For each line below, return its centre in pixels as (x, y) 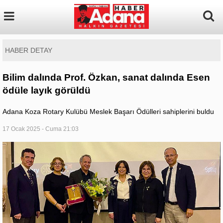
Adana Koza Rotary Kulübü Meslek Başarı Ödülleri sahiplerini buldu (108, 111)
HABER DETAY (29, 50)
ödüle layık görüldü (47, 90)
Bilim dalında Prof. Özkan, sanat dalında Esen (106, 77)
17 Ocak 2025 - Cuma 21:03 (41, 129)
